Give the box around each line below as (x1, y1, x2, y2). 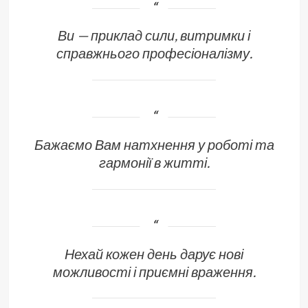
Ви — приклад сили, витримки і (58, 27, 250, 44)
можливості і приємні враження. (52, 263, 256, 280)
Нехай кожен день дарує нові (65, 245, 243, 262)
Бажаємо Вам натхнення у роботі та (34, 135, 274, 153)
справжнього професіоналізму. (56, 45, 252, 62)
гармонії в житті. (98, 153, 210, 170)
